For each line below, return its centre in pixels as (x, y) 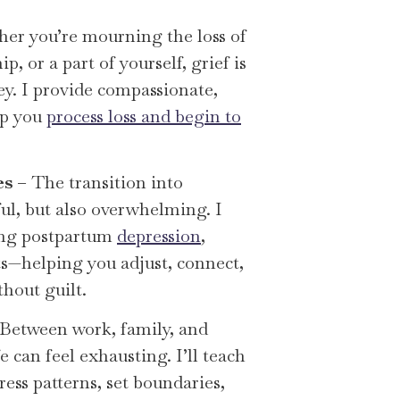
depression (159, 235)
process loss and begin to (144, 116)
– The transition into (98, 182)
